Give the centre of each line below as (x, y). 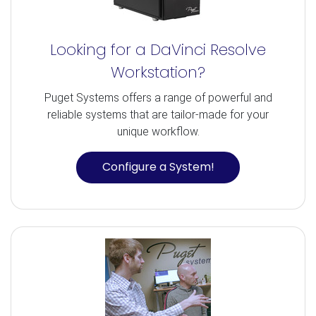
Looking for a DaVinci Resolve (158, 49)
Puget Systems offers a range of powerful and (158, 97)
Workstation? (158, 72)
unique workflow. (158, 131)
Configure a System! (158, 167)
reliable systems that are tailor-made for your (158, 114)
